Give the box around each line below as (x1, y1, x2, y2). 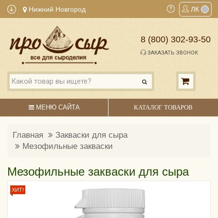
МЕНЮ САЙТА (34, 103, 80, 111)
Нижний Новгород (27, 5, 86, 13)
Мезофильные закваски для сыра (7, 164, 189, 178)
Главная (13, 130, 43, 140)
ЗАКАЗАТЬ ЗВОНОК (146, 50, 198, 56)
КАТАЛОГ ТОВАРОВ (133, 103, 193, 111)
